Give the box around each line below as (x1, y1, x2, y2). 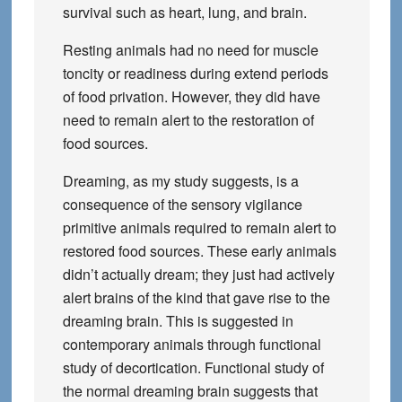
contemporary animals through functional (62, 334, 321, 354)
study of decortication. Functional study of (62, 357, 324, 378)
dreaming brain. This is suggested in (62, 310, 293, 331)
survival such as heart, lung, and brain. (62, 2, 307, 22)
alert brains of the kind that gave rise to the (62, 287, 330, 308)
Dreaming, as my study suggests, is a (62, 170, 299, 191)
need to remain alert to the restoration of (62, 109, 314, 130)
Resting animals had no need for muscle (62, 39, 319, 60)
